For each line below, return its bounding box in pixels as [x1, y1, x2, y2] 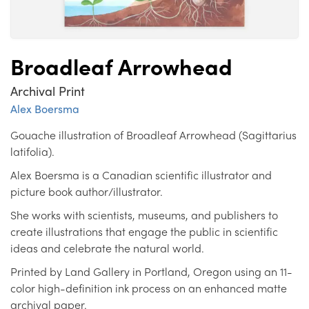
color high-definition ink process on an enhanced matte [10, 280, 287, 297]
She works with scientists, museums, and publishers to [10, 207, 278, 223]
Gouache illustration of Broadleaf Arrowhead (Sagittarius [10, 127, 297, 143]
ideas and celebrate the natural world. [10, 240, 204, 257]
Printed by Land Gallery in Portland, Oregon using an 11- [10, 263, 292, 280]
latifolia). [10, 143, 54, 160]
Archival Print [10, 82, 85, 100]
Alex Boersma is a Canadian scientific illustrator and [10, 167, 272, 183]
